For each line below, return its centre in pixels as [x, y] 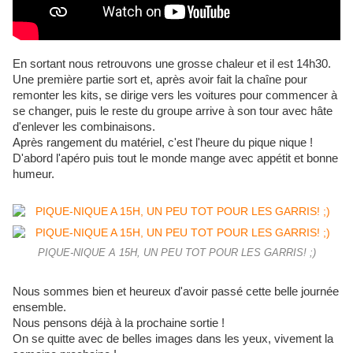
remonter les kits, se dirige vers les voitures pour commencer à [175, 96]
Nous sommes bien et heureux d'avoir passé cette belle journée [176, 292]
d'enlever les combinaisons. [84, 127]
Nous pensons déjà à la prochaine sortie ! [119, 323]
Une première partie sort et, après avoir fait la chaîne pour [160, 80]
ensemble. [39, 308]
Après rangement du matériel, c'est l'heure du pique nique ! [163, 143]
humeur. [33, 175]
